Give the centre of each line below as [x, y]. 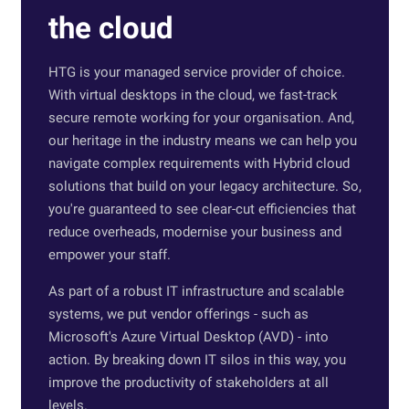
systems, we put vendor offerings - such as [178, 314]
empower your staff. [109, 255]
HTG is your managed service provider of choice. [196, 72]
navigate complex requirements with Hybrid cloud [199, 163]
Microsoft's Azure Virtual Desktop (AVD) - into [188, 337]
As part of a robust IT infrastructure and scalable [196, 291]
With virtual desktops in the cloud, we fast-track [193, 95]
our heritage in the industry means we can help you [202, 141]
